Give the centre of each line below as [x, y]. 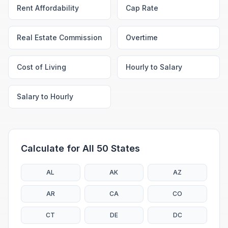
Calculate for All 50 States [80, 148]
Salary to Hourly [45, 96]
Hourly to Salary [154, 67]
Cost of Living [41, 67]
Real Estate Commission [60, 37]
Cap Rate [142, 8]
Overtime [142, 37]
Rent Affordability [48, 8]
